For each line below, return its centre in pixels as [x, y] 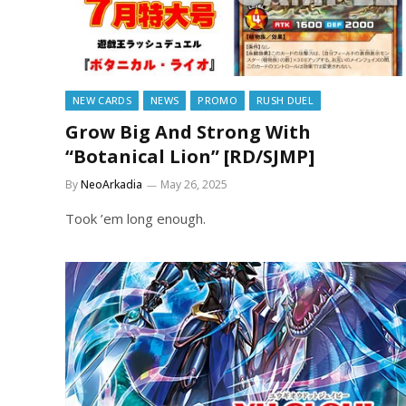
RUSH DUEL [285, 100]
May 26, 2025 [194, 184]
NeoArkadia [111, 184]
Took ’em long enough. [135, 218]
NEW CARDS [102, 100]
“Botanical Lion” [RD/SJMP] [190, 156]
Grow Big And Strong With [188, 132]
